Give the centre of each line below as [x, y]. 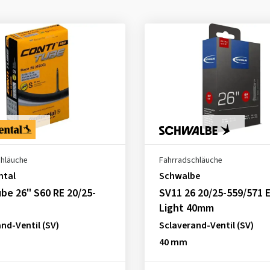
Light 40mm [186, 208]
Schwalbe [179, 176]
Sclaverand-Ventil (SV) [206, 225]
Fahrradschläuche [190, 160]
